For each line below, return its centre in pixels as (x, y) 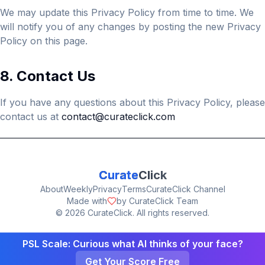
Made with (87, 201)
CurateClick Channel (185, 189)
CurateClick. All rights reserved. (147, 213)
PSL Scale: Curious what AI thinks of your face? (132, 244)
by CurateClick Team (157, 201)
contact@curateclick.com (118, 117)
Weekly (78, 189)
